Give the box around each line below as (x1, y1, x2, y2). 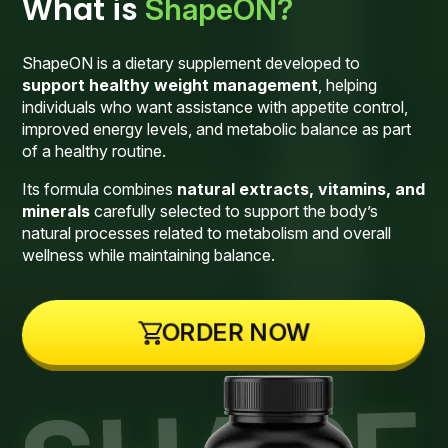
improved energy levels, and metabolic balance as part (22, 118, 412, 139)
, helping (318, 74, 378, 95)
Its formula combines (22, 178, 178, 199)
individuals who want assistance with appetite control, (22, 96, 409, 117)
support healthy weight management (22, 74, 319, 95)
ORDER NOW (161, 317, 311, 347)
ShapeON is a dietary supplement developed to (22, 52, 361, 73)
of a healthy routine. (22, 140, 167, 161)
